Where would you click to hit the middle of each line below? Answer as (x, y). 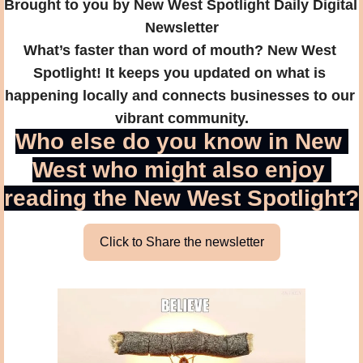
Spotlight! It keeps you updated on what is (179, 73)
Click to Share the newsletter (181, 241)
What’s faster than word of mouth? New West (179, 50)
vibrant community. (181, 118)
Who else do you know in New (178, 141)
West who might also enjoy (178, 169)
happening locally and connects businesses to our (179, 95)
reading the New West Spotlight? (181, 198)
